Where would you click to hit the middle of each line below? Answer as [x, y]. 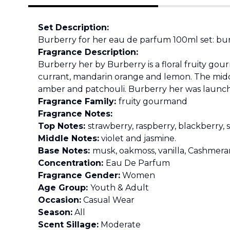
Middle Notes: [69, 138]
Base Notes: [65, 151]
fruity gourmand [153, 101]
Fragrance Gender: [79, 175]
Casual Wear [108, 200]
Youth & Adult [120, 188]
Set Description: [73, 27]
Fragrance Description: [88, 52]
